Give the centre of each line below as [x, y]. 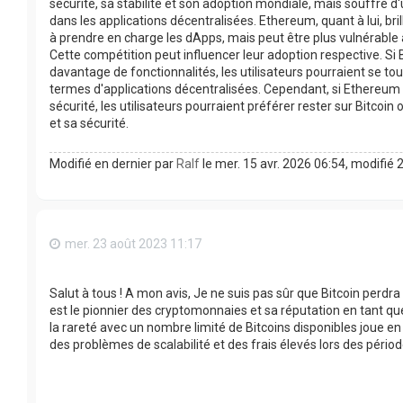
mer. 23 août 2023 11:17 [133, 243]
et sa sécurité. [89, 123]
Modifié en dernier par [113, 163]
